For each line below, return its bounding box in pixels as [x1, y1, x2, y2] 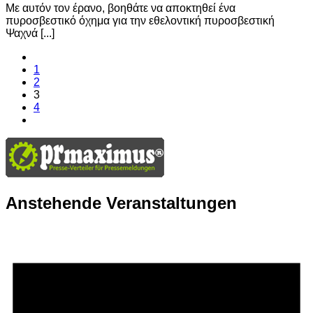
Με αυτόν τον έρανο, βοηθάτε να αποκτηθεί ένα [6, 1, 235, 14]
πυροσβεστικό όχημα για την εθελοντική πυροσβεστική [6, 14, 275, 27]
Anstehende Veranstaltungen [6, 194, 237, 213]
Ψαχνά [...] [6, 27, 54, 39]
